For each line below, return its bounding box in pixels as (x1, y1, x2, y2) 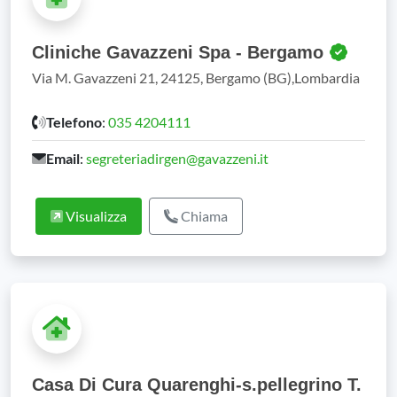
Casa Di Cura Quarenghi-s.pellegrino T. (32, 375, 362, 394)
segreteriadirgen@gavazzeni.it (86, 150, 269, 167)
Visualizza (63, 207, 127, 224)
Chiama (178, 207, 228, 224)
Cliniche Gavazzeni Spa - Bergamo (32, 43, 329, 62)
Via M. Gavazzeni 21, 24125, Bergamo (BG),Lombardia (32, 69, 360, 86)
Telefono (46, 113, 102, 130)
